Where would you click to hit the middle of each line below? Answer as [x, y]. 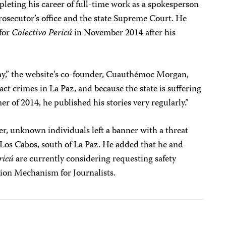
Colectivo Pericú [42, 34]
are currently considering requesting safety [95, 160]
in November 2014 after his [124, 34]
